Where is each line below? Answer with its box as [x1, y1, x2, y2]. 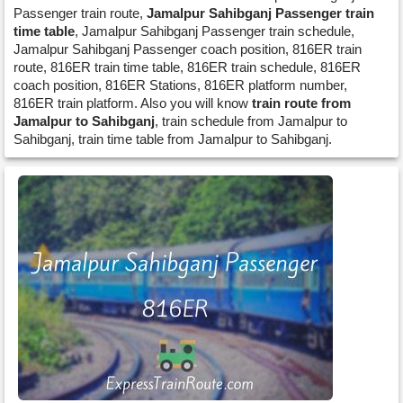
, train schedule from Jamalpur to [155, 113, 347, 129]
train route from [252, 95, 351, 111]
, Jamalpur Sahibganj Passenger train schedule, [75, 23, 354, 39]
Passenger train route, [13, 5, 147, 21]
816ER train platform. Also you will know [13, 95, 252, 111]
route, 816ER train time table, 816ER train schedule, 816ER [13, 59, 361, 75]
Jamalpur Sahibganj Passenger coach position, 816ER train [13, 41, 362, 57]
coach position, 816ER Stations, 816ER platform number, [13, 77, 347, 93]
